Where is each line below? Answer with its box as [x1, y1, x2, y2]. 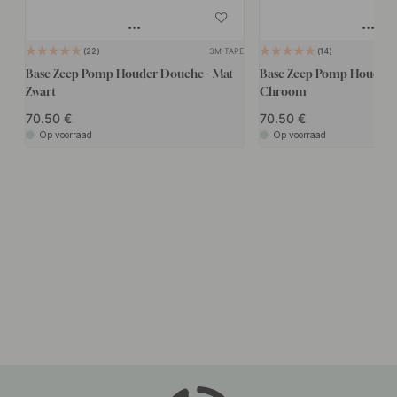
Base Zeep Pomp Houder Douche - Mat [25, 66, 233, 81]
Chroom [259, 83, 307, 98]
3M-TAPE [208, 45, 244, 56]
